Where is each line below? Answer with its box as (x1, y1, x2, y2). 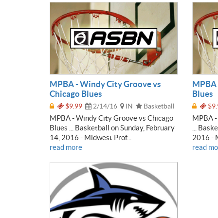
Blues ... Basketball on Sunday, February (50, 123, 175, 132)
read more (50, 143, 82, 151)
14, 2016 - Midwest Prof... (50, 133, 131, 142)
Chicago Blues (50, 89, 102, 98)
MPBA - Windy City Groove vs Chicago (50, 113, 173, 122)
